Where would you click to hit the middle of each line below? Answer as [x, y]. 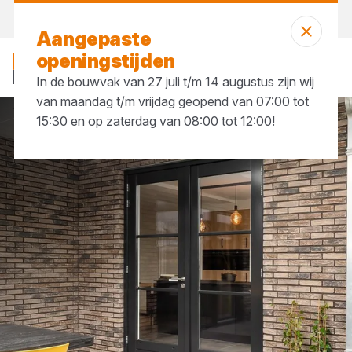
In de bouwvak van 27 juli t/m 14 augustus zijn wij [175, 82]
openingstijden [105, 61]
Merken [66, 135]
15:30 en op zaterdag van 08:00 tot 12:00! [157, 121]
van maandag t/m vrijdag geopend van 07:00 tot [172, 101]
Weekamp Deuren [151, 135]
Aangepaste [93, 39]
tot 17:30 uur [214, 19]
